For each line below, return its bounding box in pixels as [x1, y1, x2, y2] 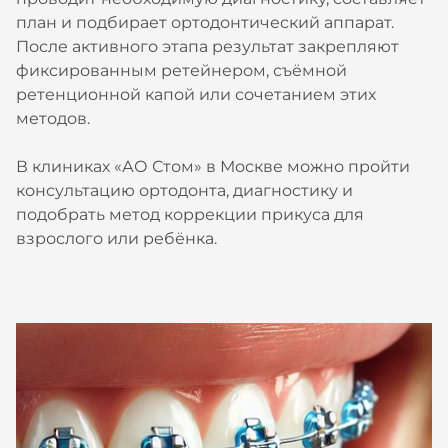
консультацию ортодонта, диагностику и [16, 181, 353, 200]
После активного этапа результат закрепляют [16, 37, 399, 56]
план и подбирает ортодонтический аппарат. [16, 13, 394, 32]
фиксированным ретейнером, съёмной [16, 61, 347, 80]
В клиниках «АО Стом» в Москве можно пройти [16, 157, 410, 176]
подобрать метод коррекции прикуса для [16, 205, 364, 224]
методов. [16, 109, 90, 128]
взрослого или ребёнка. [16, 229, 217, 248]
